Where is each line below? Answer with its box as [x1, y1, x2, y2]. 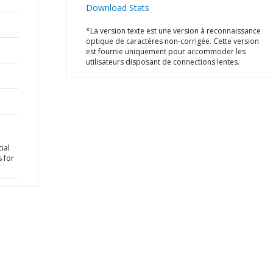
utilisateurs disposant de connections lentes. [85, 57, 239, 67]
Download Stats [85, 2, 149, 13]
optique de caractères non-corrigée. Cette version [85, 36, 259, 46]
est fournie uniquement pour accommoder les [85, 46, 246, 57]
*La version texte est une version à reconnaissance [85, 26, 261, 36]
